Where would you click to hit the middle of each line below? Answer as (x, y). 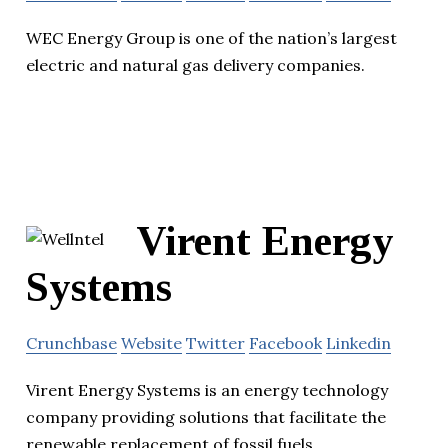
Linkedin (358, 342)
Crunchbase (71, 342)
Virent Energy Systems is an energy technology (207, 389)
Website (151, 342)
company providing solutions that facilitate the (206, 416)
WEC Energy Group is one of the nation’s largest (211, 37)
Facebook (285, 342)
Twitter (215, 342)
